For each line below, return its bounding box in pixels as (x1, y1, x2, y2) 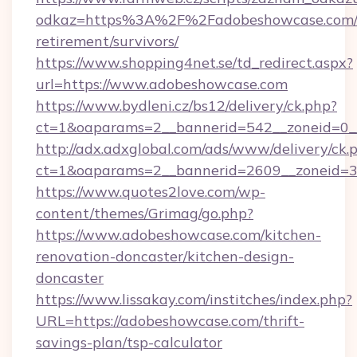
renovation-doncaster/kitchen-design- (36, 247, 294, 265)
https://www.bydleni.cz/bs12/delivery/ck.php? (36, 96, 337, 115)
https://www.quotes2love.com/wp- (36, 182, 265, 201)
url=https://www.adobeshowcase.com (36, 75, 288, 93)
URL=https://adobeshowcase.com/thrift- (36, 312, 304, 330)
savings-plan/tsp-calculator (36, 333, 222, 351)
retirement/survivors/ (36, 32, 178, 50)
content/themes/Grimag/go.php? (36, 204, 253, 222)
